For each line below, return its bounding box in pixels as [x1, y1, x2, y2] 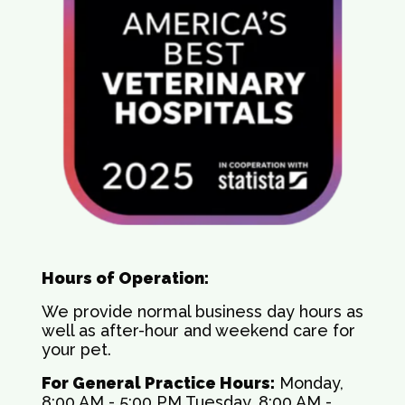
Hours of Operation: [42, 268, 209, 287]
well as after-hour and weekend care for [42, 321, 355, 340]
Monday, [275, 373, 344, 392]
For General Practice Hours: [42, 373, 275, 392]
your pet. [42, 340, 111, 359]
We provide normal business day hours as [42, 302, 363, 321]
